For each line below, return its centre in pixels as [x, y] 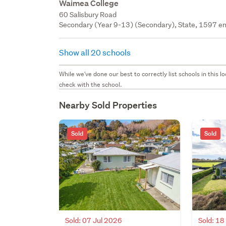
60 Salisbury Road [88, 14]
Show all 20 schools [96, 52]
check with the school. [91, 84]
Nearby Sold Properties [108, 105]
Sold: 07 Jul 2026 [94, 220]
